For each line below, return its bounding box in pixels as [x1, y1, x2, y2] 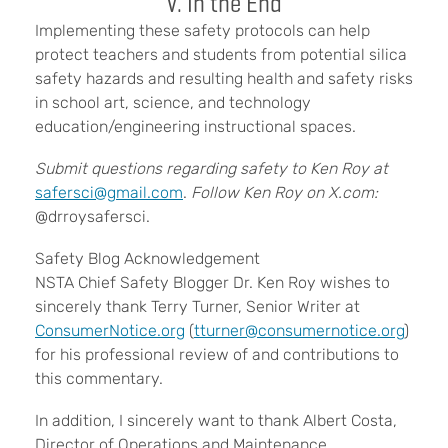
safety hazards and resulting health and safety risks [35, 68, 413, 88]
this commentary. [35, 368, 163, 388]
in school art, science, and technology [35, 92, 311, 112]
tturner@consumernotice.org [194, 320, 404, 340]
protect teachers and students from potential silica [35, 44, 407, 64]
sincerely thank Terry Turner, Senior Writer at [35, 296, 360, 316]
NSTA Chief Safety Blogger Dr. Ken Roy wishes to [35, 272, 390, 292]
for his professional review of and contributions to [35, 344, 399, 364]
